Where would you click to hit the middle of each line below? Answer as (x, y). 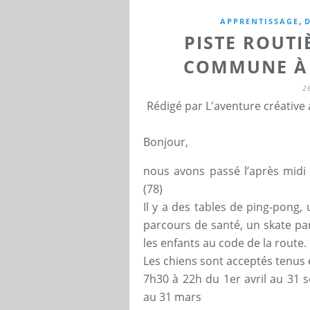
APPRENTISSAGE (259, 21)
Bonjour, (166, 142)
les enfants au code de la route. (225, 243)
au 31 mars (172, 297)
